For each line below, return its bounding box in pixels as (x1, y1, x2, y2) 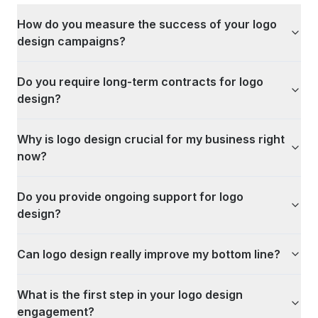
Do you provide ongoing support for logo (17, 190, 243, 204)
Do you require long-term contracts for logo (17, 75, 263, 89)
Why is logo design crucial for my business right (17, 132, 285, 146)
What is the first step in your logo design (17, 287, 243, 302)
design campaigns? (17, 34, 126, 48)
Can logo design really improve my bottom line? (17, 247, 280, 261)
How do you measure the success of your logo (17, 17, 277, 31)
